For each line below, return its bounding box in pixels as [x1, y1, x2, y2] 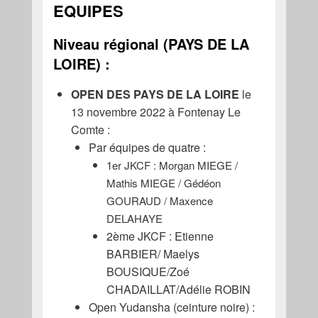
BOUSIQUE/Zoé [106, 263, 190, 280]
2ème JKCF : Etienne [106, 228, 214, 245]
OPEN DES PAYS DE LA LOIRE [70, 86, 239, 103]
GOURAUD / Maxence [106, 193, 213, 209]
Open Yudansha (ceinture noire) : [88, 299, 255, 316]
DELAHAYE [106, 211, 163, 226]
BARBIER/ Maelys [106, 246, 199, 263]
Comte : [70, 121, 110, 138]
